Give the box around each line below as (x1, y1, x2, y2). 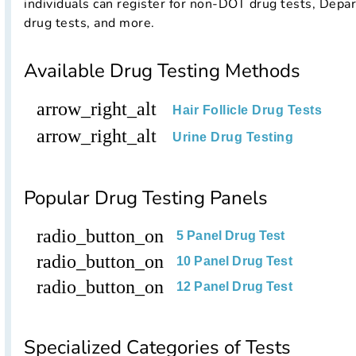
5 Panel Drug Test (176, 229, 285, 243)
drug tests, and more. (24, 14, 155, 33)
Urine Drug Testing (172, 130, 293, 145)
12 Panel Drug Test (176, 280, 292, 294)
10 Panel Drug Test (176, 254, 292, 269)
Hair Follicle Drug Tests (172, 103, 322, 118)
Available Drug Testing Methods (24, 58, 300, 84)
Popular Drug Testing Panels (24, 185, 268, 211)
